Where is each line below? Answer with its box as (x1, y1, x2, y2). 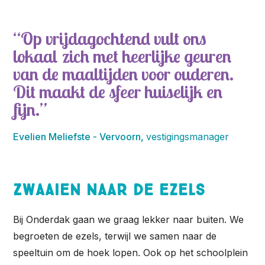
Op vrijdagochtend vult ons (21, 27, 207, 50)
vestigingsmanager (146, 130, 230, 143)
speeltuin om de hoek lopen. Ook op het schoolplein (13, 247, 248, 259)
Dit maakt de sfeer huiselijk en (13, 80, 223, 103)
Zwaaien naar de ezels (13, 179, 206, 200)
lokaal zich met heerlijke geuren (13, 44, 232, 67)
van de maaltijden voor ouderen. (13, 62, 234, 85)
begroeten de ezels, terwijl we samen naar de (13, 230, 217, 243)
